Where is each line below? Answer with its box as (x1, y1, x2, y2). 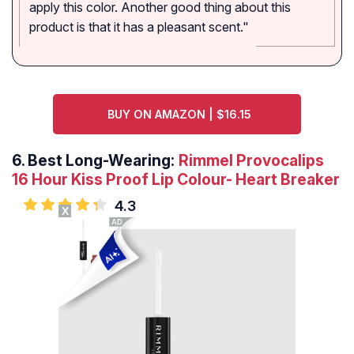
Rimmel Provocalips (179, 151, 324, 171)
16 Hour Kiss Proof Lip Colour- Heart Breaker (12, 170, 340, 190)
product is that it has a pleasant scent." (29, 19, 249, 36)
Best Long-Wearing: (28, 151, 175, 171)
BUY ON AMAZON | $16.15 (107, 107, 251, 122)
